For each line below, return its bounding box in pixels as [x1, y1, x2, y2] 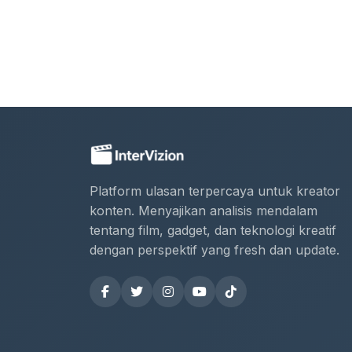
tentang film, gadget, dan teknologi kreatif [90, 222, 336, 238]
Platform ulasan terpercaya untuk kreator [90, 183, 340, 199]
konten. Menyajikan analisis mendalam [90, 203, 317, 218]
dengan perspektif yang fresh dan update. [90, 242, 339, 258]
